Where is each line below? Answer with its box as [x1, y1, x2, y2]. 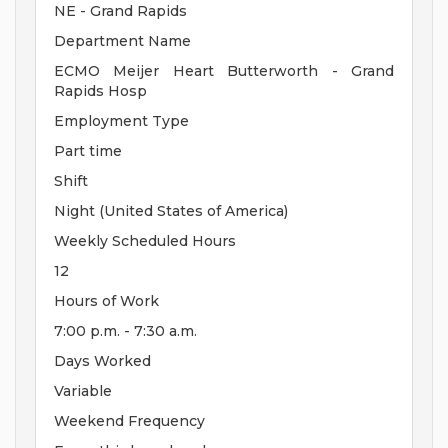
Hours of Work [54, 292, 159, 311]
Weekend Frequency [54, 412, 205, 431]
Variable [54, 382, 112, 401]
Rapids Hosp [54, 82, 147, 101]
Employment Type [54, 112, 189, 131]
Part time [54, 142, 122, 161]
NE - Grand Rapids [54, 2, 187, 21]
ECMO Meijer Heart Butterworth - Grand [54, 62, 394, 81]
